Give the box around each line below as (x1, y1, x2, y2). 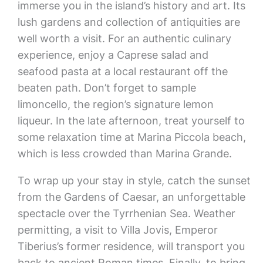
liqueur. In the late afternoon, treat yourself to (17, 114, 245, 127)
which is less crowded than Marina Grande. (17, 147, 232, 160)
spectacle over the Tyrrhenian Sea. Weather (17, 207, 235, 220)
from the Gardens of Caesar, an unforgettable (17, 191, 245, 203)
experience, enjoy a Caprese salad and (17, 49, 208, 61)
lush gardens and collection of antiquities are (17, 16, 240, 28)
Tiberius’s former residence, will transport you (17, 240, 245, 252)
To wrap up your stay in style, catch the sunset (17, 174, 251, 187)
